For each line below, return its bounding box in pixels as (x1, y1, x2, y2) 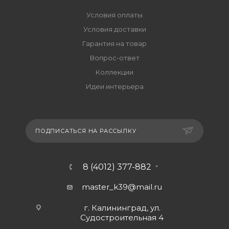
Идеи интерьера (85, 82, 144, 90)
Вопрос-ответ (89, 53, 140, 62)
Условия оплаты (86, 10, 143, 19)
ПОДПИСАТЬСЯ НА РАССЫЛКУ (35, 127, 136, 134)
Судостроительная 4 (80, 212, 164, 222)
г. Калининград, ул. (83, 202, 161, 213)
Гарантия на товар (82, 39, 147, 48)
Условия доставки (83, 25, 146, 33)
